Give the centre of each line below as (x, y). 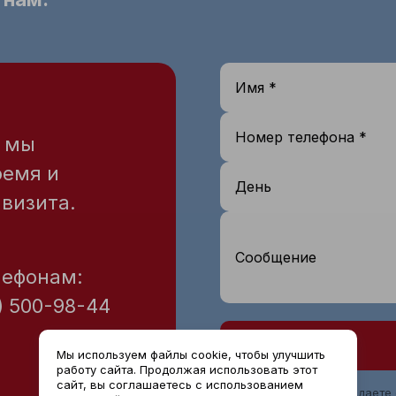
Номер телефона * (301, 137)
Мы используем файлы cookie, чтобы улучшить (191, 354)
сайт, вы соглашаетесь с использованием (180, 385)
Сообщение (276, 257)
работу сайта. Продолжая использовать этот (187, 369)
